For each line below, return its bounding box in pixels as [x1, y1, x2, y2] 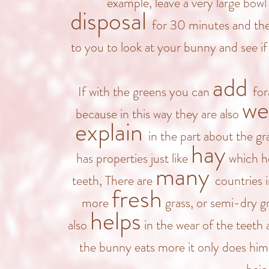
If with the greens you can [78, 82, 213, 101]
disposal [70, 3, 152, 39]
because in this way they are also [76, 104, 242, 123]
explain [75, 114, 148, 150]
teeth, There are [72, 171, 156, 190]
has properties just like [76, 149, 191, 168]
